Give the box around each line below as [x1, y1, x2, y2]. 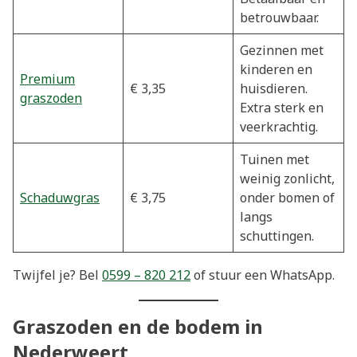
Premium [20, 69, 75, 88]
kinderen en [240, 60, 312, 78]
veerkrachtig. [240, 117, 318, 135]
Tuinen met [240, 150, 309, 168]
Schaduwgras [20, 188, 100, 206]
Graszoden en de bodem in [13, 313, 263, 340]
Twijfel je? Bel [13, 265, 102, 284]
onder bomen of [240, 188, 335, 206]
